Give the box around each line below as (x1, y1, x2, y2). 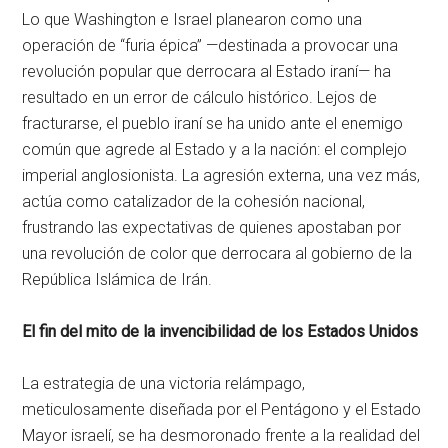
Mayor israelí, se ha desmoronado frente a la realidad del (22, 426, 421, 446)
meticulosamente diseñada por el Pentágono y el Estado (22, 400, 422, 420)
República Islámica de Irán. (22, 270, 213, 290)
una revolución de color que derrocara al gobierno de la (22, 244, 413, 264)
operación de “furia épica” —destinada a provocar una (22, 36, 399, 56)
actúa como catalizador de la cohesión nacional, (22, 192, 366, 212)
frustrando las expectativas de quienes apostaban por (22, 218, 402, 238)
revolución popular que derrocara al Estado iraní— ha (22, 62, 392, 82)
